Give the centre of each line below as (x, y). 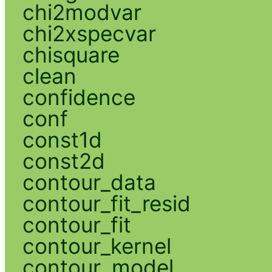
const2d (63, 161)
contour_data (89, 182)
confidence (79, 97)
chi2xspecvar (89, 33)
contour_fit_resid (106, 203)
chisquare (71, 54)
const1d (62, 139)
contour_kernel (97, 246)
